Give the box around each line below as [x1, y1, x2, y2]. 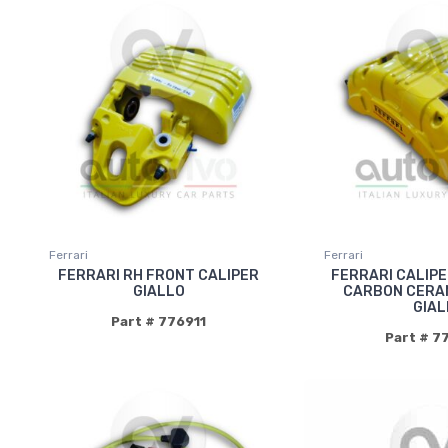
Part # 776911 [111, 313, 207, 329]
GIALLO [132, 282, 185, 300]
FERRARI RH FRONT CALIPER [58, 266, 260, 284]
